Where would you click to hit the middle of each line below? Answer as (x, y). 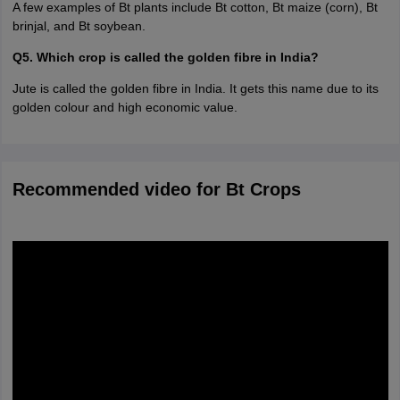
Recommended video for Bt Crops (156, 189)
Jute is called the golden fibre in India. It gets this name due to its (195, 88)
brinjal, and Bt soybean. (79, 26)
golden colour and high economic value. (125, 107)
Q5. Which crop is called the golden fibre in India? (165, 57)
